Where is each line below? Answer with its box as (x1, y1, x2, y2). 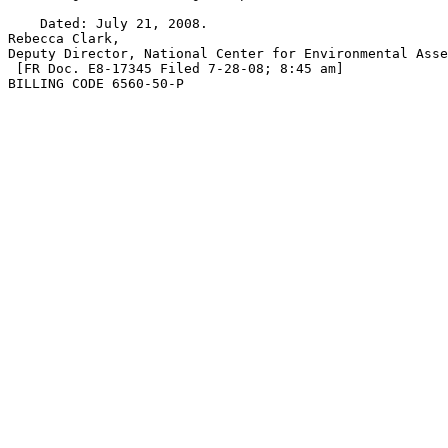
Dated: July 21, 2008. (8, 16, 208, 31)
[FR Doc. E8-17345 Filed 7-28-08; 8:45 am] (8, 61, 344, 76)
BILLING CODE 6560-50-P (8, 76, 184, 91)
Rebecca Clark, (8, 31, 120, 46)
